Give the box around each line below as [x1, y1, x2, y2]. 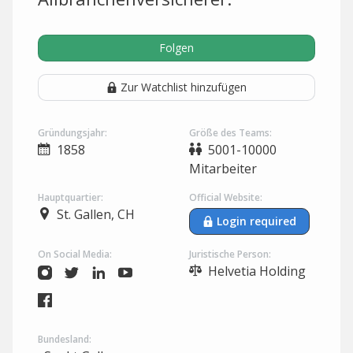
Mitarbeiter [189, 160, 257, 177]
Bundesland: [38, 333, 91, 346]
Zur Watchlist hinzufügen [121, 80, 247, 95]
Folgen [159, 40, 194, 55]
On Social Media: [38, 247, 112, 261]
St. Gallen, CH [57, 206, 135, 223]
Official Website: [189, 191, 262, 204]
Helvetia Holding [205, 262, 306, 280]
